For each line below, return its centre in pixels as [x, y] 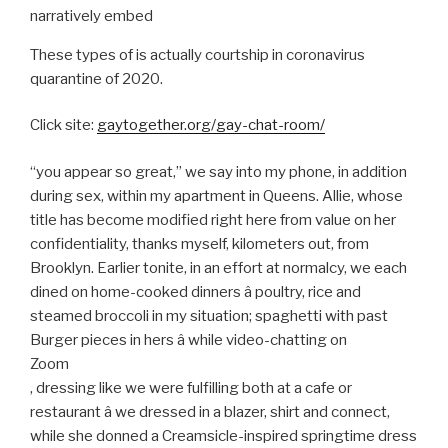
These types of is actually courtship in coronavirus [197, 54]
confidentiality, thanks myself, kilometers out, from [199, 243]
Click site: [63, 125]
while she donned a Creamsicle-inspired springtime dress [223, 435]
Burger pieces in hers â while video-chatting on [188, 339]
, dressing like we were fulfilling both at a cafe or [191, 387]
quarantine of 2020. [96, 78]
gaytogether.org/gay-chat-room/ [211, 125]
